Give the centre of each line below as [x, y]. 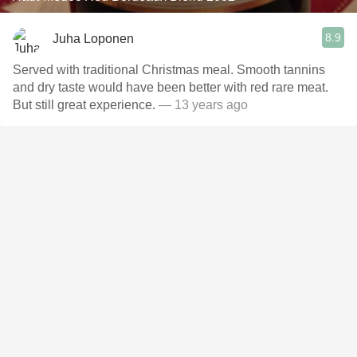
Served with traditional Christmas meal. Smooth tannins [169, 70]
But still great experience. [86, 105]
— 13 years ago [203, 105]
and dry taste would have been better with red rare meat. [171, 87]
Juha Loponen [93, 38]
